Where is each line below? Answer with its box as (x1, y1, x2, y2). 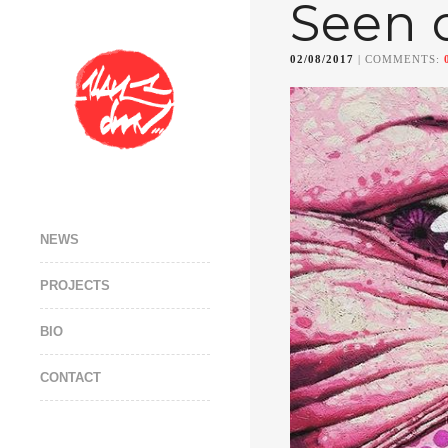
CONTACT (40, 370, 101, 385)
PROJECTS (40, 278, 110, 293)
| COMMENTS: (354, 53, 444, 65)
